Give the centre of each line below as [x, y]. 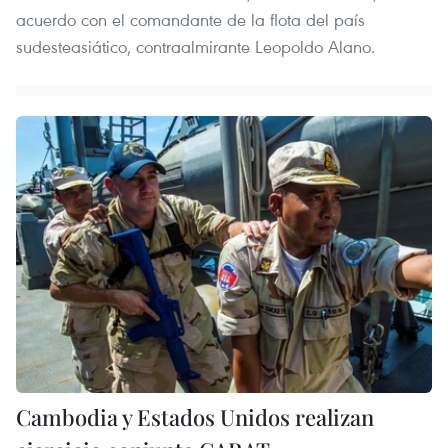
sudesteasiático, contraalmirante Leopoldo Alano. [195, 47]
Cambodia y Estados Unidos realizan [195, 417]
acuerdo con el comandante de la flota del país [190, 20]
